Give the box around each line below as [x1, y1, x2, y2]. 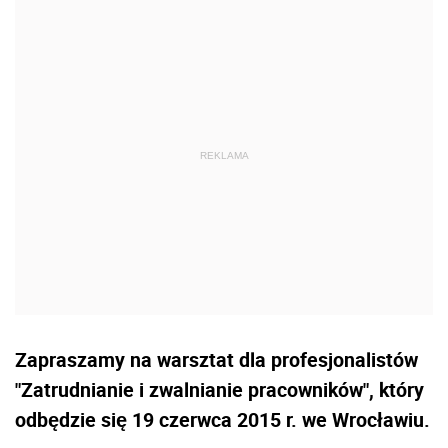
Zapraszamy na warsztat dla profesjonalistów [15, 346, 418, 373]
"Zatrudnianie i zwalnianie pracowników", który [15, 376, 424, 403]
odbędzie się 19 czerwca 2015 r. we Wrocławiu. [15, 406, 430, 433]
